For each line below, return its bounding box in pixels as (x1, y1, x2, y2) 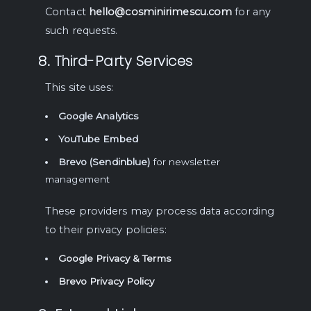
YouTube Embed (58, 133, 138, 144)
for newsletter (150, 156, 220, 167)
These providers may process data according (45, 205, 275, 217)
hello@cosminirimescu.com (88, 6, 233, 18)
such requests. (45, 24, 118, 37)
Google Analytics (58, 110, 139, 121)
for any (232, 6, 271, 18)
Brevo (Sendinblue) (58, 156, 151, 167)
